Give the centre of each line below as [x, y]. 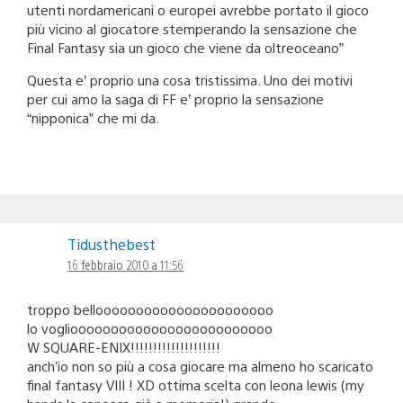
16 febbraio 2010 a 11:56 [125, 264]
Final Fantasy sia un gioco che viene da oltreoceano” [185, 47]
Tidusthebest [112, 244]
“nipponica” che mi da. [93, 117]
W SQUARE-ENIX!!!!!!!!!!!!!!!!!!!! [124, 346]
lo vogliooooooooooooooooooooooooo [150, 327]
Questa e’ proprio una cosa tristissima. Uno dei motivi [190, 79]
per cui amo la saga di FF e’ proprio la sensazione [175, 98]
